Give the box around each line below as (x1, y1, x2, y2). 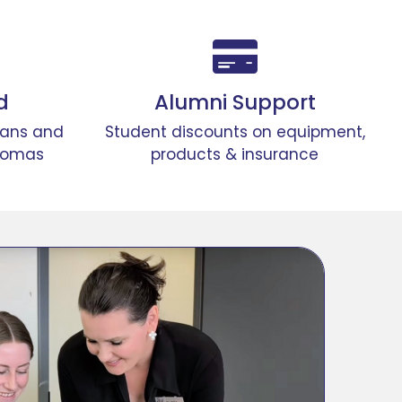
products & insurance (151, 143, 319, 165)
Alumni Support (153, 87, 316, 117)
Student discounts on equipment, (104, 120, 365, 143)
